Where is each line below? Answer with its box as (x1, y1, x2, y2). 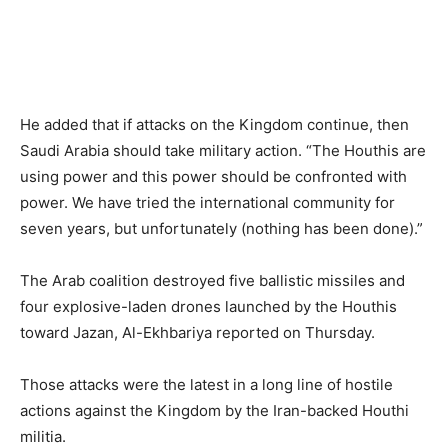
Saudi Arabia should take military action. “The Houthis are (20, 140, 426, 160)
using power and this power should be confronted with (20, 166, 407, 186)
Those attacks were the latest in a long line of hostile (20, 374, 393, 394)
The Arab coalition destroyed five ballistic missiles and (20, 270, 405, 290)
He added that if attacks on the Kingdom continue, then (20, 114, 409, 134)
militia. (20, 426, 66, 446)
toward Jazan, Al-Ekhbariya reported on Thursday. (20, 322, 375, 342)
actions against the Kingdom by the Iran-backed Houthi (20, 400, 409, 420)
